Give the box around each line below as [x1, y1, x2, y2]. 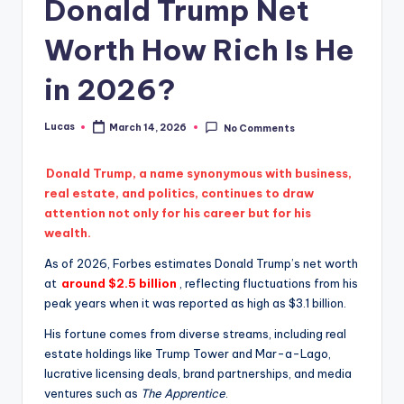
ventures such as [44, 386, 141, 401]
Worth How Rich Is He [44, 31, 354, 68]
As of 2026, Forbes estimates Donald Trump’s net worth [44, 256, 358, 271]
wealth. [44, 225, 94, 241]
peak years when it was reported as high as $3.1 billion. [44, 296, 349, 311]
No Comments [223, 122, 295, 134]
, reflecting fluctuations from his [179, 276, 358, 291]
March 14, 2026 [109, 122, 188, 134]
